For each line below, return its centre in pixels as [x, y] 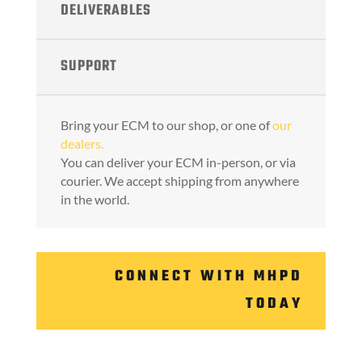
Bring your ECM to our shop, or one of [166, 124]
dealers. [82, 143]
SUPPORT [88, 66]
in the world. [95, 199]
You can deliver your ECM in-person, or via [178, 162]
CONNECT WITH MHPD [209, 276]
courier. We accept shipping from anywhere [179, 180]
